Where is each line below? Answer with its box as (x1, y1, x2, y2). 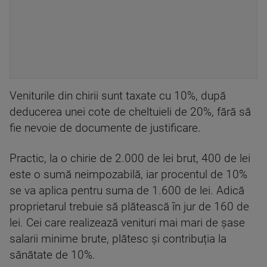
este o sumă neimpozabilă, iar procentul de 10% (10, 168, 247, 181)
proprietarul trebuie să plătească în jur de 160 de (10, 200, 249, 213)
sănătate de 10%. (10, 249, 95, 262)
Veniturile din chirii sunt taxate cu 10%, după (10, 89, 226, 103)
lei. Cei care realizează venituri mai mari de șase (10, 216, 245, 229)
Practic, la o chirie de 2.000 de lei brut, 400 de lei (10, 152, 250, 165)
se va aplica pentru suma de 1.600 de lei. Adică (10, 184, 244, 197)
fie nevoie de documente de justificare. (10, 122, 201, 135)
